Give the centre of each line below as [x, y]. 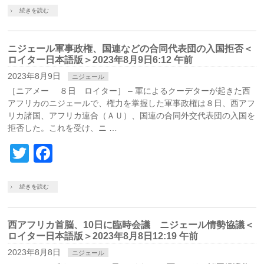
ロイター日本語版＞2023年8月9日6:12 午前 [100, 60]
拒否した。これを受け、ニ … [63, 128]
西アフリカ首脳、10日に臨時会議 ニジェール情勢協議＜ [131, 225]
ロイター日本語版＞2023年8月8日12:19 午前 [103, 236]
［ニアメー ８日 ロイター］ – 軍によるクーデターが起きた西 [129, 91]
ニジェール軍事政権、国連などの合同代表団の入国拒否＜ [131, 49]
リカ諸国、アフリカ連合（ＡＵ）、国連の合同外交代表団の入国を [132, 115]
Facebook [95, 153]
